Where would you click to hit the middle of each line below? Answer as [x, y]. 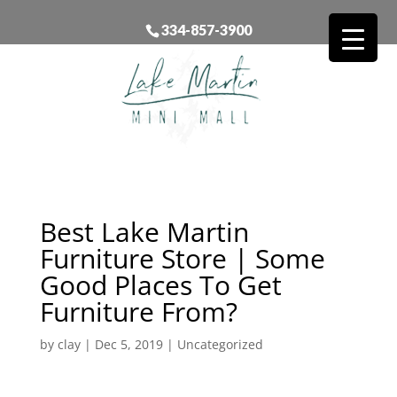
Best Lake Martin [144, 231]
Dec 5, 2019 [128, 344]
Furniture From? [138, 311]
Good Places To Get [160, 284]
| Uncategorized [213, 344]
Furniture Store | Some [182, 258]
